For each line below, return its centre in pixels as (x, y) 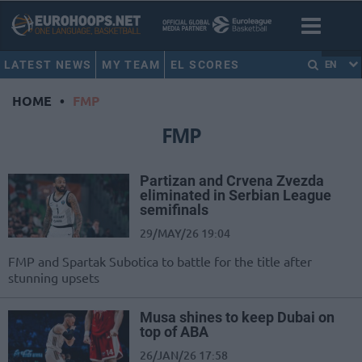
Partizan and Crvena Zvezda (232, 181)
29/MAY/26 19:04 (185, 234)
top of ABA (174, 332)
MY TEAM (131, 65)
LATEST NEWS (48, 65)
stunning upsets (54, 278)
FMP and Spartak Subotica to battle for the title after (160, 261)
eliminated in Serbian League (236, 196)
